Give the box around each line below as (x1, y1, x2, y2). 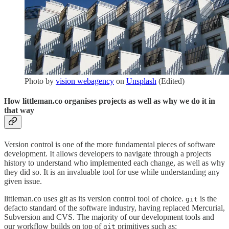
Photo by (25, 77, 56, 86)
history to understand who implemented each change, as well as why (4, 158, 225, 167)
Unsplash (126, 77, 156, 86)
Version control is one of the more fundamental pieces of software (4, 140, 215, 149)
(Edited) (156, 77, 185, 86)
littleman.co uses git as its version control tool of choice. (4, 194, 186, 203)
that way (4, 106, 34, 115)
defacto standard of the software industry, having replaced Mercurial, (4, 203, 225, 212)
